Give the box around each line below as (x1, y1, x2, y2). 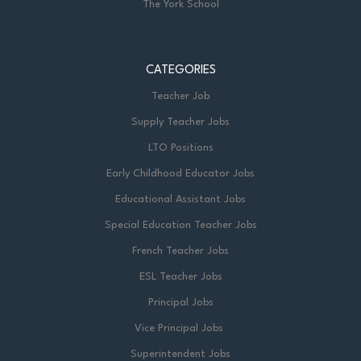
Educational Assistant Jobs (115, 194, 246, 205)
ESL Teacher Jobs (139, 272, 222, 282)
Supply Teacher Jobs (131, 117, 230, 127)
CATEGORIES (145, 64, 216, 77)
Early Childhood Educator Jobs (106, 168, 255, 179)
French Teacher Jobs (132, 246, 229, 256)
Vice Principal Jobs (135, 323, 226, 334)
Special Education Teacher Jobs (104, 220, 257, 230)
